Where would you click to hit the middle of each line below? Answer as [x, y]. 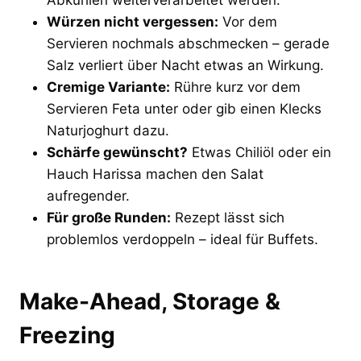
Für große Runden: [109, 218]
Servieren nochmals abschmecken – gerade [188, 44]
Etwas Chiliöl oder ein [259, 153]
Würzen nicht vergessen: [133, 22]
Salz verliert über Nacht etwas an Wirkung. [185, 66]
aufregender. [88, 196]
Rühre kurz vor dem [235, 87]
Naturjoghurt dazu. [108, 131]
